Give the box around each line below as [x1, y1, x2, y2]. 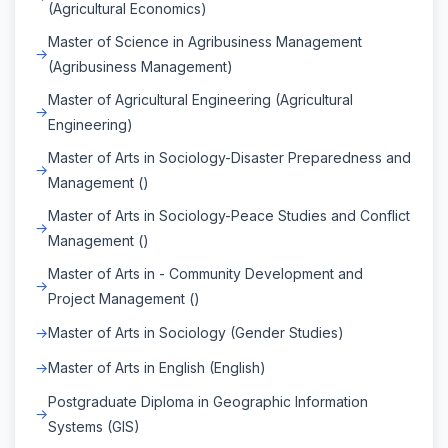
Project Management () [48, 289, 200, 307]
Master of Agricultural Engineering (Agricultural [48, 90, 353, 108]
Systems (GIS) [48, 417, 140, 435]
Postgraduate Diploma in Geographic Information [48, 392, 368, 410]
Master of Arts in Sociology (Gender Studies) [48, 323, 344, 341]
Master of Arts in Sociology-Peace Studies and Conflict [48, 206, 410, 224]
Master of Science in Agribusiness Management [48, 32, 362, 50]
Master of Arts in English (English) [48, 358, 266, 376]
